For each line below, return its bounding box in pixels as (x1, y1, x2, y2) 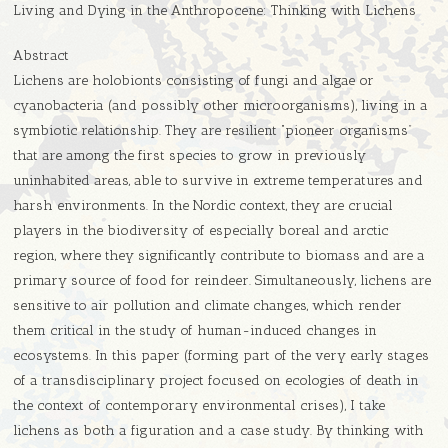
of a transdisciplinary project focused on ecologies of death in (13, 372, 420, 390)
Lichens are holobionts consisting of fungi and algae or (13, 72, 375, 90)
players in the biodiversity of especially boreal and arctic (13, 222, 389, 240)
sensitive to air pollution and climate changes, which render (13, 297, 403, 315)
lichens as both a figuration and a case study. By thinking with (13, 422, 425, 440)
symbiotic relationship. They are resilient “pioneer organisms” (13, 122, 413, 140)
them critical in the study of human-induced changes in (13, 322, 378, 340)
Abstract (13, 47, 70, 65)
